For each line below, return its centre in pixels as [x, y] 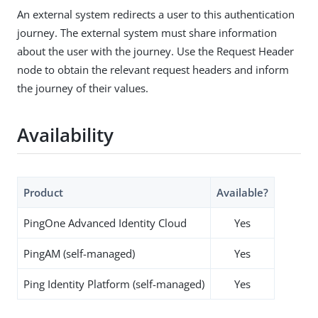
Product [43, 192]
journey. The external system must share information [147, 32]
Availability [65, 135]
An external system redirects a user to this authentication [156, 14]
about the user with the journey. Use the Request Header [155, 51]
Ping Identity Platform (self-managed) [114, 284]
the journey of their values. [83, 88]
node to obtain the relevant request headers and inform [153, 69]
